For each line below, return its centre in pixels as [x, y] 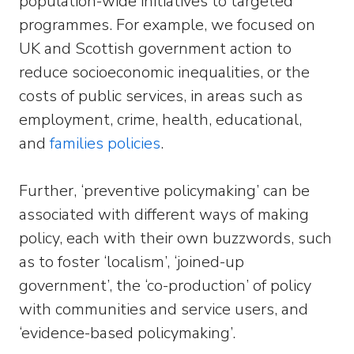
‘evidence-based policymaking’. [127, 333]
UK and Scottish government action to [155, 49]
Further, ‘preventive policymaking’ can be [164, 191]
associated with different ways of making [164, 215]
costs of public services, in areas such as [161, 96]
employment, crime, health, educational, [160, 120]
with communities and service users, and [164, 309]
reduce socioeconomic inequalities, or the [164, 72]
